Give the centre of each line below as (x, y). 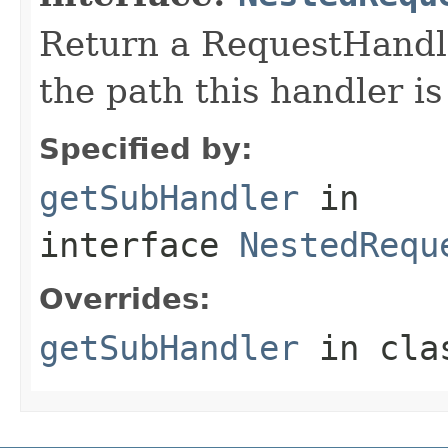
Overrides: (125, 298)
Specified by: (146, 148)
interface (139, 244)
